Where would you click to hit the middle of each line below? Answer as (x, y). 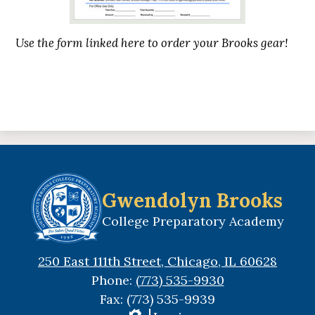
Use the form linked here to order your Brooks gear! (152, 43)
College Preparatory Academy (193, 221)
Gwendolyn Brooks (192, 200)
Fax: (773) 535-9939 (157, 300)
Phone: (113, 281)
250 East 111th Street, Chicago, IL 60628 (157, 262)
